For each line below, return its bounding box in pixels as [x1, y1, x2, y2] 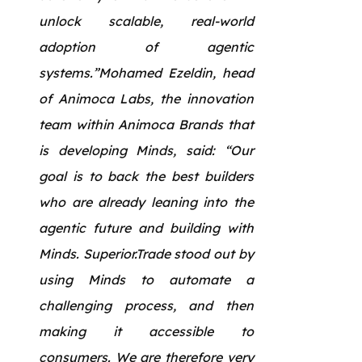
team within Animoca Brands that [39, 116, 254, 133]
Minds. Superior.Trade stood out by [39, 245, 254, 262]
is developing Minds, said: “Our [39, 141, 254, 158]
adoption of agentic [39, 38, 254, 55]
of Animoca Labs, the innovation [39, 90, 254, 107]
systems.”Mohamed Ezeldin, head [39, 64, 254, 81]
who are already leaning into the [39, 193, 254, 210]
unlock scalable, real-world [39, 12, 254, 29]
